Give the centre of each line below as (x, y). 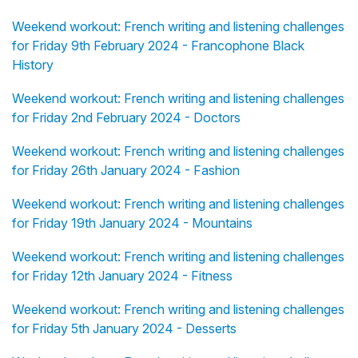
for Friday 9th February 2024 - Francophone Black (158, 45)
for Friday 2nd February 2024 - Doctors (126, 117)
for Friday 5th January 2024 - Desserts (124, 328)
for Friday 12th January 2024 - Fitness (122, 275)
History (33, 64)
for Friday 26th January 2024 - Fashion (126, 170)
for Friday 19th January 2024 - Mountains (132, 223)
